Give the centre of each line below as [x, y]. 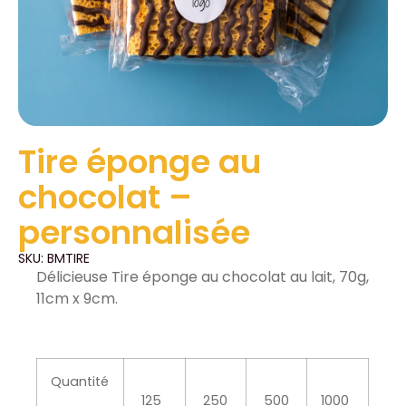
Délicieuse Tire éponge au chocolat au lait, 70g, [203, 277]
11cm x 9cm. [77, 299]
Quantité [80, 381]
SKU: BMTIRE [54, 258]
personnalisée [134, 232]
